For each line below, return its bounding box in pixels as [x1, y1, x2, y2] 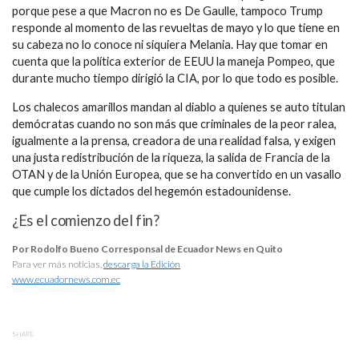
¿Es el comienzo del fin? [12, 211, 159, 229]
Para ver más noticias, [12, 257, 103, 270]
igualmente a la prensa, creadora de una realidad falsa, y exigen [12, 134, 336, 148]
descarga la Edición [103, 257, 180, 270]
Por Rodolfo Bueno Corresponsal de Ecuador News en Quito [12, 242, 283, 255]
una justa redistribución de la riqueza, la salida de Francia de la [12, 151, 330, 165]
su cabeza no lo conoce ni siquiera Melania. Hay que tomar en [12, 38, 328, 52]
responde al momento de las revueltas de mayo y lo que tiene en [12, 21, 340, 35]
